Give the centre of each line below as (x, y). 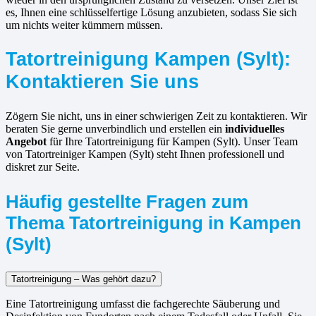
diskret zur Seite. (43, 166)
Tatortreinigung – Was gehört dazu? (84, 279)
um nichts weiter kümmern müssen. (84, 25)
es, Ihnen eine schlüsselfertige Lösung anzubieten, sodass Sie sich (151, 13)
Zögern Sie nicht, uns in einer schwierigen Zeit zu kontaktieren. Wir (156, 116)
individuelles (255, 128)
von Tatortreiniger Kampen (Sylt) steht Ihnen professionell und (145, 154)
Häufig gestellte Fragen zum (127, 202)
